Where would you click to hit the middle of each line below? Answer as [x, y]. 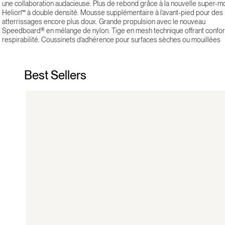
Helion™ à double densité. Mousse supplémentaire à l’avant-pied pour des [113, 13]
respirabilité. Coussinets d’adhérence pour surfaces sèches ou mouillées [111, 40]
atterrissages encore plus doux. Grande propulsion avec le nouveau [104, 22]
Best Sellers [55, 75]
